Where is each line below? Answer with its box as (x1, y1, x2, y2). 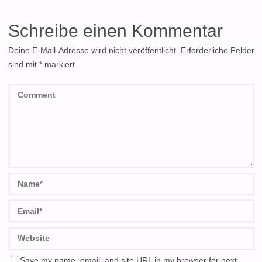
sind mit (8, 60, 39, 69)
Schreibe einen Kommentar (8, 20, 223, 40)
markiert (42, 60, 75, 69)
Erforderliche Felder (180, 46, 254, 55)
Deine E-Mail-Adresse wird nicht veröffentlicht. (8, 46, 178, 55)
